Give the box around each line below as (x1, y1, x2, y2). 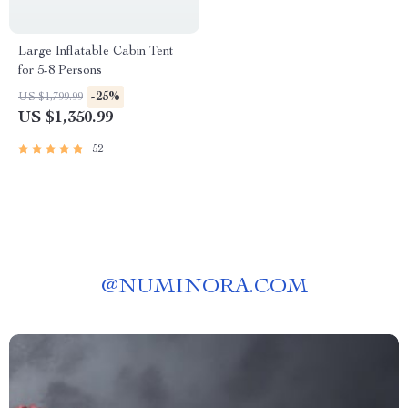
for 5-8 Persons (18, 65, 102, 77)
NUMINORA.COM (117, 277, 308, 299)
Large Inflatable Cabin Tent (18, 46, 173, 58)
